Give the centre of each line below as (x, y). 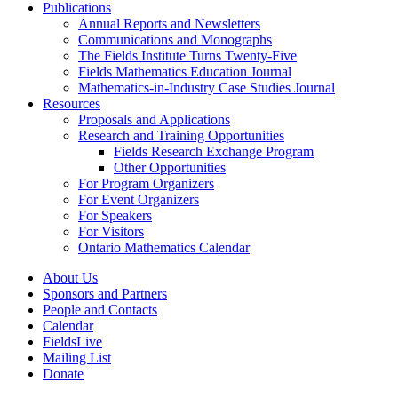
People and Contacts (100, 310)
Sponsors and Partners (105, 294)
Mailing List (77, 358)
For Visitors (111, 231)
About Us (70, 278)
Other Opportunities (170, 167)
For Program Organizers (146, 183)
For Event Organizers (139, 199)
